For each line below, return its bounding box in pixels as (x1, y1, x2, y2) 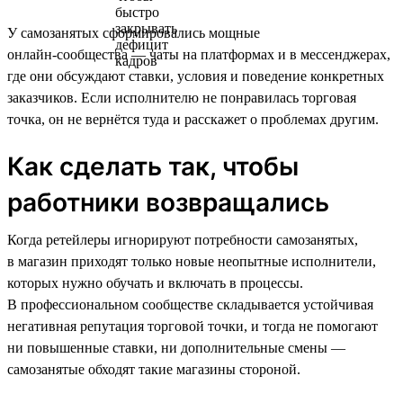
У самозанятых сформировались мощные (7, 24, 260, 40)
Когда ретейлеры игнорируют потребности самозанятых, (7, 231, 358, 247)
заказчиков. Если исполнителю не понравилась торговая (7, 89, 356, 105)
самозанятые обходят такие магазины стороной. (7, 361, 300, 377)
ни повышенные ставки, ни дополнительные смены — (7, 339, 345, 355)
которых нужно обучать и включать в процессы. (7, 274, 303, 291)
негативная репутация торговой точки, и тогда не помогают (7, 318, 378, 334)
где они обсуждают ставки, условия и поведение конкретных (7, 67, 384, 84)
